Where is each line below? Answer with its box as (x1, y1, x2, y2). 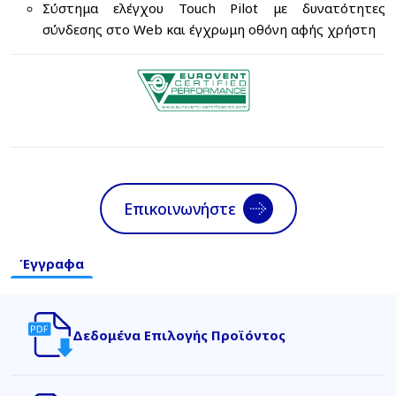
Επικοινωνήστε (123, 198, 236, 219)
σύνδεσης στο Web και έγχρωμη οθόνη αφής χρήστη (42, 20, 376, 38)
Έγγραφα (19, 255, 84, 272)
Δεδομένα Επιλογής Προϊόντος (72, 325, 286, 344)
